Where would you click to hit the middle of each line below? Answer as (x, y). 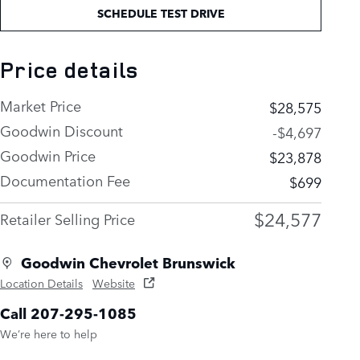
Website (114, 283)
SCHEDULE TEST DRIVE (161, 13)
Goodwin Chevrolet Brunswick (128, 262)
